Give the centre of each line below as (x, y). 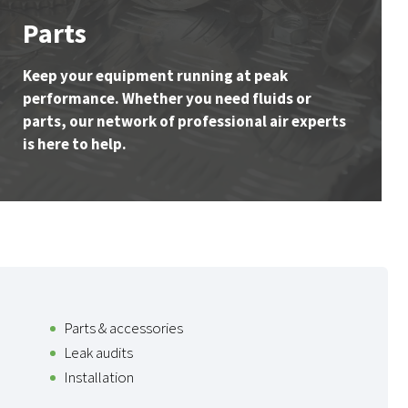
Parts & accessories (124, 328)
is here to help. (75, 144)
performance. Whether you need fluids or (167, 99)
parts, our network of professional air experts (184, 122)
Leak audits (99, 353)
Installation (99, 377)
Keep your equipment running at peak (155, 76)
